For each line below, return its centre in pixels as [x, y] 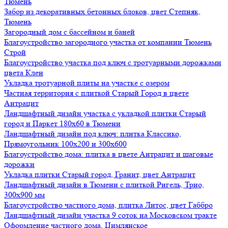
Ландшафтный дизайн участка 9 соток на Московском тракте [110, 215]
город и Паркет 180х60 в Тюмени [62, 123]
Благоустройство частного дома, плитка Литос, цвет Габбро [108, 205]
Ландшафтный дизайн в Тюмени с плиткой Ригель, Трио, [104, 184]
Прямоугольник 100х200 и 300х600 [65, 144]
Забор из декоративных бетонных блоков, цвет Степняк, [102, 11]
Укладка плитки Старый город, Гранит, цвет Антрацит [100, 174]
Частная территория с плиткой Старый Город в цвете [96, 93]
